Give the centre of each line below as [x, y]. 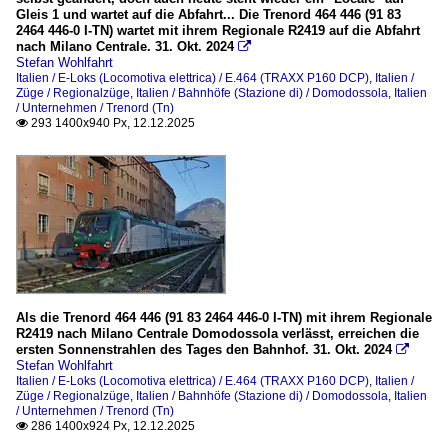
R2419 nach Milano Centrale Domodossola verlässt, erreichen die [217, 334]
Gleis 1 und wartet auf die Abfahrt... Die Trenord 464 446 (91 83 [208, 15]
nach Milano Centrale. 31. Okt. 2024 [125, 47]
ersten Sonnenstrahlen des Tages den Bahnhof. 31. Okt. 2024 [204, 350]
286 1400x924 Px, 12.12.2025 [111, 426]
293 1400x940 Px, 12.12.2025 [111, 123]
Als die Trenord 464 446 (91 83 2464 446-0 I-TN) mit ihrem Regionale [224, 318]
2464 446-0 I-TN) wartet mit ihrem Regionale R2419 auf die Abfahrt [218, 31]
